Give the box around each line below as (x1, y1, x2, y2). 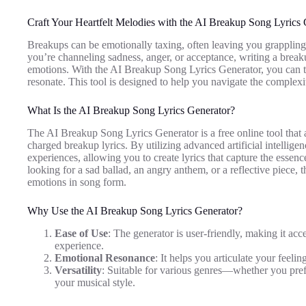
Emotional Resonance (55, 251, 155, 264)
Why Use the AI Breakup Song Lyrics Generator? (27, 204, 242, 217)
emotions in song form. (27, 176, 126, 188)
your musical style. (55, 276, 135, 288)
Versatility (55, 264, 102, 276)
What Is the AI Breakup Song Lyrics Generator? (27, 105, 235, 117)
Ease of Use (55, 227, 108, 239)
